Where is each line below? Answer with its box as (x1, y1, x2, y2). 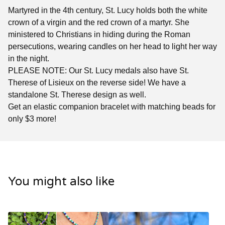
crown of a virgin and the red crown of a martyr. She (8, 18, 189, 27)
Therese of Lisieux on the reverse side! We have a (8, 78, 186, 87)
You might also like (8, 174, 115, 189)
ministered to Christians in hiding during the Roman (8, 30, 190, 39)
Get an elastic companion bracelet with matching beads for (8, 102, 215, 111)
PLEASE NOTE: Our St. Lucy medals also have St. (8, 66, 189, 75)
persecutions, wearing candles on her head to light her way (8, 42, 217, 51)
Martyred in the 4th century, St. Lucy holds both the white (8, 6, 207, 15)
